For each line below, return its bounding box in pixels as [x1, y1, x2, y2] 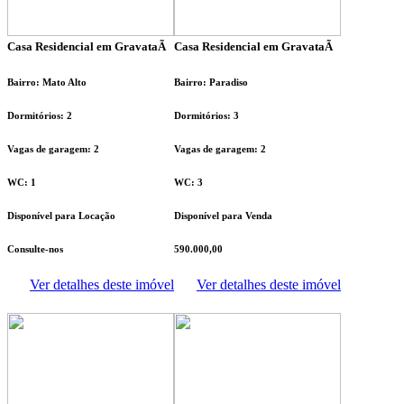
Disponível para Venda [174, 209, 272, 221]
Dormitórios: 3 [174, 109, 239, 121]
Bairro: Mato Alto [7, 76, 87, 87]
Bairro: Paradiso [174, 76, 248, 87]
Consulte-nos [7, 243, 63, 254]
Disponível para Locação [7, 209, 115, 221]
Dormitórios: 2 [7, 109, 72, 121]
